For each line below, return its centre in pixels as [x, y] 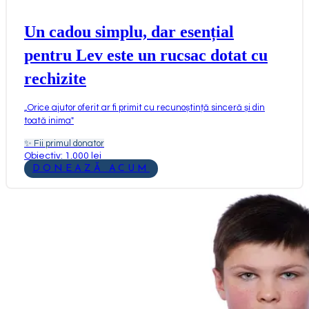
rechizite [55, 78]
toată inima [48, 120]
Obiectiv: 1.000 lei [63, 156]
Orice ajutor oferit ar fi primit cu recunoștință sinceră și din [146, 107]
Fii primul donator [69, 143]
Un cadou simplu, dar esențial [129, 31]
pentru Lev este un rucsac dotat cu [146, 55]
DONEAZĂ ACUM [91, 168]
